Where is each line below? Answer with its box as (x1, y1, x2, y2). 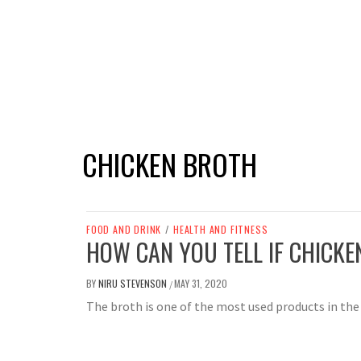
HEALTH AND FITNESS (173, 222, 268, 237)
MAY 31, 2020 (174, 276, 227, 291)
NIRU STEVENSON (98, 276, 169, 291)
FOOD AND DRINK (86, 222, 162, 237)
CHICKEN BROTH (82, 143, 257, 185)
